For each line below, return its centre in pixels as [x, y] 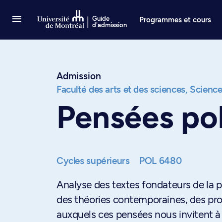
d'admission [110, 25]
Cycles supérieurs [94, 161]
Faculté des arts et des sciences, [122, 89]
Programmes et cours [175, 20]
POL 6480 [161, 161]
